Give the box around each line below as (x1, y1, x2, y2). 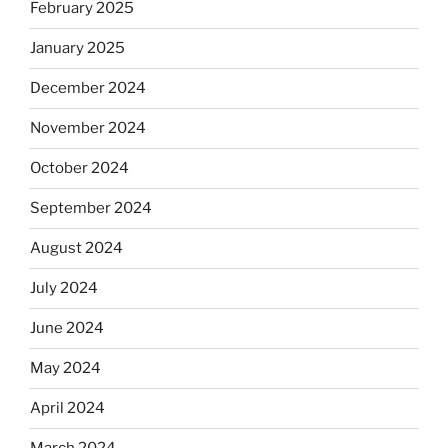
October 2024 (30, 159, 129, 177)
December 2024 (30, 79, 146, 97)
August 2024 (30, 239, 123, 257)
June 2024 (30, 319, 104, 337)
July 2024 (30, 279, 98, 297)
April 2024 (30, 399, 105, 417)
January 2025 (30, 39, 125, 57)
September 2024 (30, 199, 152, 217)
